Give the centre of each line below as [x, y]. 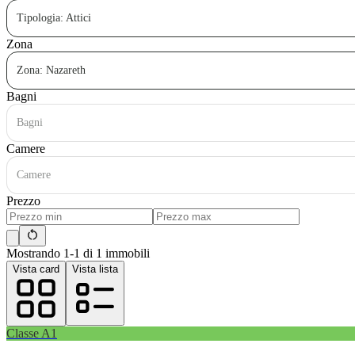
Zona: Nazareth [51, 70]
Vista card [36, 269]
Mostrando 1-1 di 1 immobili [78, 253]
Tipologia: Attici [54, 17]
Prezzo [23, 200]
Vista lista [95, 269]
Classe [24, 333]
